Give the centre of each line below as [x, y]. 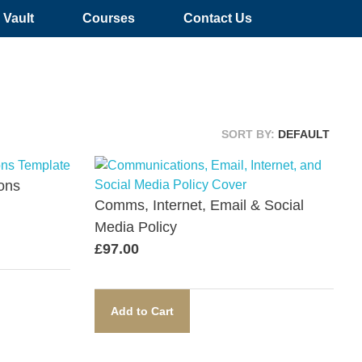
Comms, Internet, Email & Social [199, 205]
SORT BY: [250, 134]
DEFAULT [304, 134]
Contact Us [218, 18]
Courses [109, 18]
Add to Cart [142, 311]
